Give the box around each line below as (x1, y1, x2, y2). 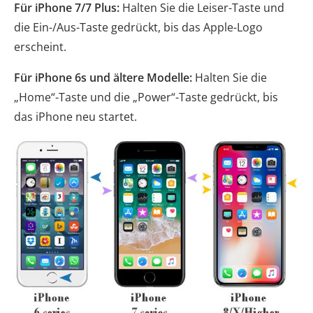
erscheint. (14, 39, 66, 55)
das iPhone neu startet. (14, 109, 137, 125)
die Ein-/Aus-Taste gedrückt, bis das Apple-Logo (14, 20, 263, 36)
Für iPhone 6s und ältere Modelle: (14, 70, 192, 86)
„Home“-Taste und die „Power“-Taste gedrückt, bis (14, 89, 278, 105)
